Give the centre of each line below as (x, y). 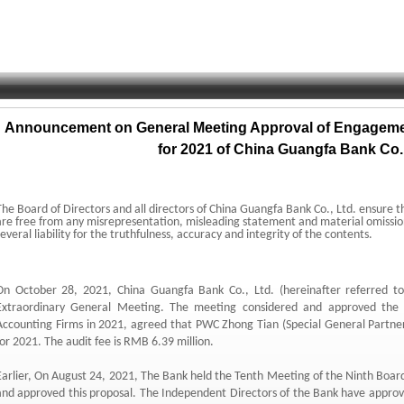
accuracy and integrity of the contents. (273, 235)
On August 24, (69, 376)
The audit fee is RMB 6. (101, 343)
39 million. (188, 343)
